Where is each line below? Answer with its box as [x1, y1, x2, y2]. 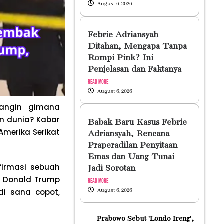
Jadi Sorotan [87, 164, 135, 173]
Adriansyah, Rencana [87, 129, 169, 139]
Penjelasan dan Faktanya [87, 65, 181, 74]
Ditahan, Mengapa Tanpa [87, 42, 187, 51]
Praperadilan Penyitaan [87, 141, 177, 150]
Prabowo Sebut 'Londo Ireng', [96, 215, 194, 223]
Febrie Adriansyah [87, 30, 158, 40]
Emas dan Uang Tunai [87, 152, 174, 162]
